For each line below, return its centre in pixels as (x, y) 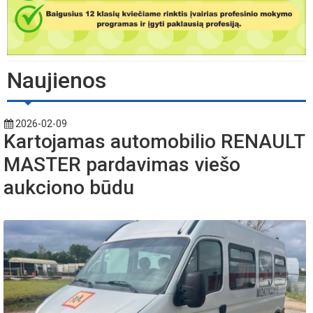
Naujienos (57, 80)
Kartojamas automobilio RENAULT (154, 141)
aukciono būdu (69, 187)
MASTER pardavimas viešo (122, 164)
